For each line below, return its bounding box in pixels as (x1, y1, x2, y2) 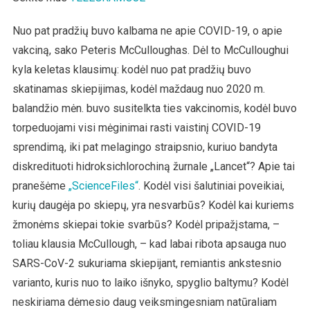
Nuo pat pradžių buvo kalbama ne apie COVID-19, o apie (12, 24, 282, 37)
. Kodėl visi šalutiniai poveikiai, (138, 179, 284, 192)
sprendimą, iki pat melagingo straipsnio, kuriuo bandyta (12, 140, 277, 154)
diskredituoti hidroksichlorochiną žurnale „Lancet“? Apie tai (12, 159, 295, 173)
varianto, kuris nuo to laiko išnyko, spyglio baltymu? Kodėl (12, 275, 289, 289)
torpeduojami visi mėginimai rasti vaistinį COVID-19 (12, 120, 261, 134)
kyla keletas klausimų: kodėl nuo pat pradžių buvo (12, 62, 251, 76)
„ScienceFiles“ (68, 179, 138, 192)
